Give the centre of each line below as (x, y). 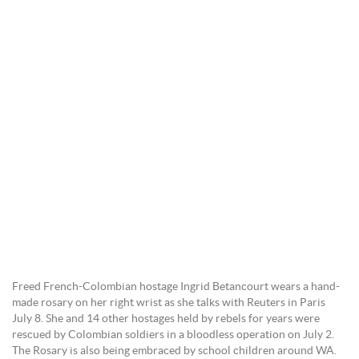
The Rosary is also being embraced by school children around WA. (174, 351)
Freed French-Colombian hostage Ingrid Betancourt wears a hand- (176, 287)
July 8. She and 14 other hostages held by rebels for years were (166, 319)
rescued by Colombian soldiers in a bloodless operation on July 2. (173, 335)
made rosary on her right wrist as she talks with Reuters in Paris (169, 303)
